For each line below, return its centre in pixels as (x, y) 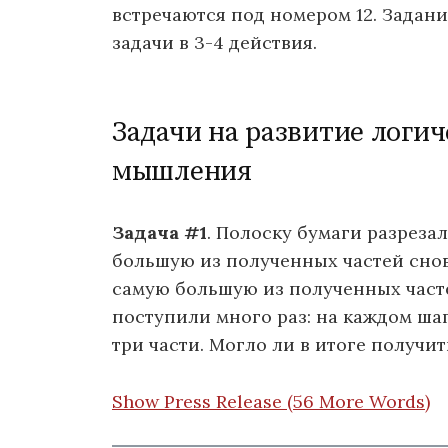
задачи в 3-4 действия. (214, 42)
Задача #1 (159, 232)
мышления (182, 171)
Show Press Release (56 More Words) (271, 401)
